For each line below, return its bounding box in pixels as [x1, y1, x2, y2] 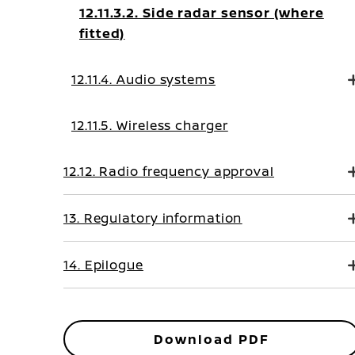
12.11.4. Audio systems [71, 71, 216, 88]
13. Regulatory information [63, 209, 242, 227]
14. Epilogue [63, 256, 143, 273]
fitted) [79, 25, 125, 42]
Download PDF [154, 330, 270, 348]
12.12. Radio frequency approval [63, 162, 274, 180]
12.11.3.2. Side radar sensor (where [79, 4, 324, 21]
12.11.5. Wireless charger [71, 116, 228, 134]
